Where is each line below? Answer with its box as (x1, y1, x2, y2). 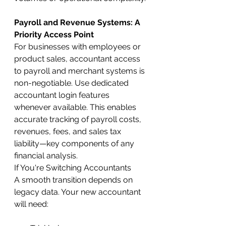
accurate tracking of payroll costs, (14, 114, 143, 124)
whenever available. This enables (14, 102, 138, 112)
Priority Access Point (14, 29, 94, 39)
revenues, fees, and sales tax (14, 126, 123, 136)
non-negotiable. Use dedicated (14, 78, 131, 88)
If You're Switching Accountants (14, 162, 131, 173)
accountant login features (14, 90, 111, 100)
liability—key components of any (14, 138, 136, 148)
